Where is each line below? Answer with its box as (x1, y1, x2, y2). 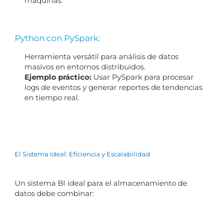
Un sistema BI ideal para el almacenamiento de (14, 178, 187, 188)
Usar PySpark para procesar (91, 72, 194, 82)
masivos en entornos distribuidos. (24, 62, 145, 71)
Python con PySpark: (14, 33, 100, 43)
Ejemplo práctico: (24, 72, 91, 82)
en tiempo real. (24, 92, 79, 102)
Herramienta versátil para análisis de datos (24, 51, 178, 61)
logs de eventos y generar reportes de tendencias (24, 82, 202, 92)
